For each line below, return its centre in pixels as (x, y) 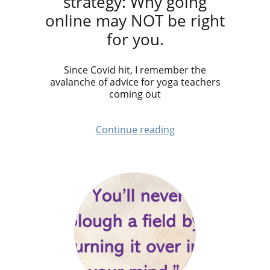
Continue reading (135, 130)
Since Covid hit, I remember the (135, 70)
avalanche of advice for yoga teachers (135, 82)
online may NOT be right (135, 20)
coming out (135, 94)
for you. (135, 39)
